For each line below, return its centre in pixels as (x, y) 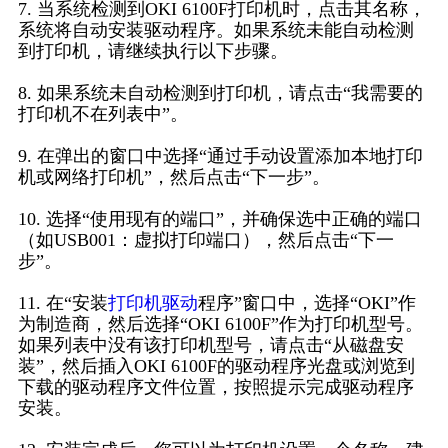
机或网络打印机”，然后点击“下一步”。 (173, 177)
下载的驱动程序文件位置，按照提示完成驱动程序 (215, 387)
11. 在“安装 (62, 303)
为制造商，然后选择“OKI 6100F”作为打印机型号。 (220, 324)
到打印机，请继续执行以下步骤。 (152, 51)
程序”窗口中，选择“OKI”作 (306, 303)
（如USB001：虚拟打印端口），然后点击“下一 (205, 240)
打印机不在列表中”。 (102, 114)
